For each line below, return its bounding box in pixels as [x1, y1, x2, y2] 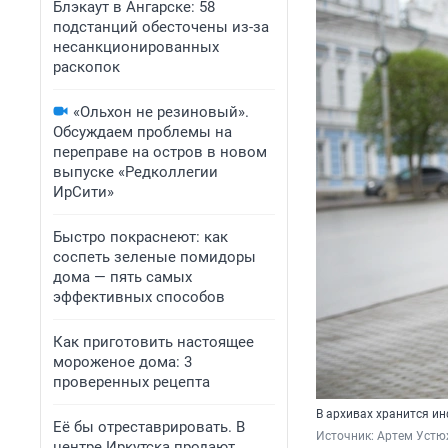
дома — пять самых [53, 268, 192, 286]
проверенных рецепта [53, 373, 210, 391]
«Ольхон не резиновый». [73, 103, 249, 121]
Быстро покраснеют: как [53, 228, 228, 246]
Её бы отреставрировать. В [53, 418, 245, 436]
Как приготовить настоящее [53, 333, 254, 351]
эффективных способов [53, 288, 225, 306]
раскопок [53, 58, 120, 76]
